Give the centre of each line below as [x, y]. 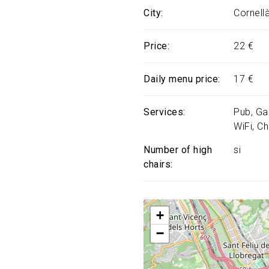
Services [163, 112]
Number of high [178, 150]
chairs [157, 164]
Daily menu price [181, 79]
